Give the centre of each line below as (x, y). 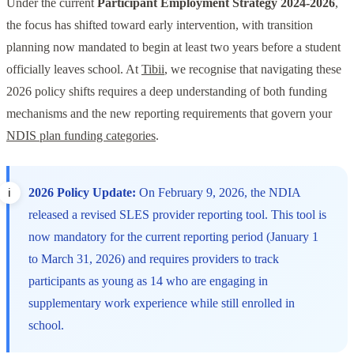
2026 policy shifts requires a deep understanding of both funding (167, 91)
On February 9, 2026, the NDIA (218, 192)
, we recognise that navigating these (253, 69)
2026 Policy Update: (82, 192)
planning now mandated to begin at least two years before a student (173, 47)
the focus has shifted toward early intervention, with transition (160, 24)
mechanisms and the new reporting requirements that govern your (169, 113)
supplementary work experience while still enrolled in (162, 303)
